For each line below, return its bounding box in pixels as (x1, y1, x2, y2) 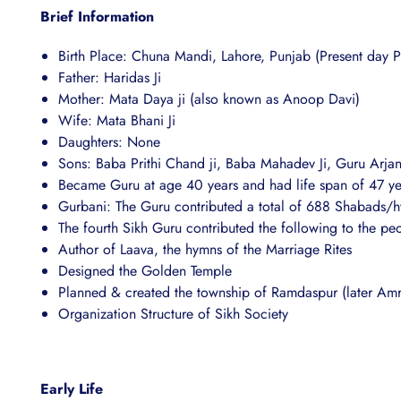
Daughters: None (58, 132, 160, 153)
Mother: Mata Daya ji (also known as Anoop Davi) (58, 89, 360, 110)
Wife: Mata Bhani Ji (58, 110, 175, 132)
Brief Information (40, 6, 154, 28)
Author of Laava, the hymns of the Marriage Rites (58, 239, 352, 260)
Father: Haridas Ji (58, 67, 161, 89)
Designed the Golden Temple (58, 260, 232, 282)
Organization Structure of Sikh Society (58, 303, 288, 325)
